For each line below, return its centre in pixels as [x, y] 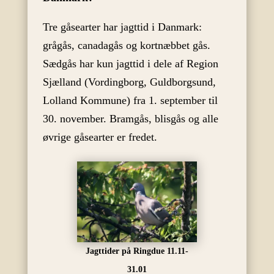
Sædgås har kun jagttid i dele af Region [130, 64]
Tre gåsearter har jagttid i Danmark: [122, 27]
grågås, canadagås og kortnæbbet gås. [126, 46]
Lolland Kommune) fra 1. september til [130, 101]
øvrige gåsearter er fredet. [100, 137]
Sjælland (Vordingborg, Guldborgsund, [129, 82]
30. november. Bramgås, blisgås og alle [130, 119]
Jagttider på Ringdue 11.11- [137, 251]
